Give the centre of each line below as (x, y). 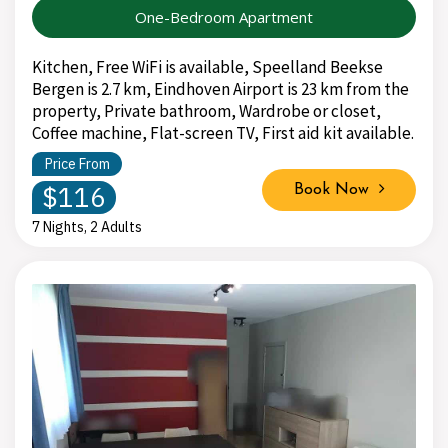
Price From (77, 163)
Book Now (336, 189)
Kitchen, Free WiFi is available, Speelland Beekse (207, 66)
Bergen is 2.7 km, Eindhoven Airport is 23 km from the (220, 88)
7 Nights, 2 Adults (87, 226)
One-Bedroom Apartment (224, 16)
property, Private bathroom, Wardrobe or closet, (206, 110)
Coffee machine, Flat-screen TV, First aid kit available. (223, 132)
